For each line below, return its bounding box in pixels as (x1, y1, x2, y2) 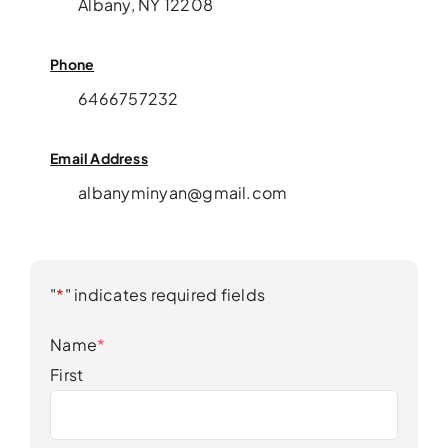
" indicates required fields (64, 283, 266, 305)
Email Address (50, 148, 148, 167)
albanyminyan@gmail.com (78, 181, 288, 203)
